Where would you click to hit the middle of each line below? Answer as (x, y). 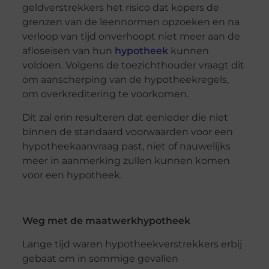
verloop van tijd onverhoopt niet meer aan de (131, 37)
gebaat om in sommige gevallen (100, 258)
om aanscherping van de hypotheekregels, (125, 80)
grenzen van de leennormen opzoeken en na (131, 22)
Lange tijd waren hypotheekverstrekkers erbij (132, 244)
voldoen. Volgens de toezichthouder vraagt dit (133, 65)
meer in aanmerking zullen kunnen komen (126, 160)
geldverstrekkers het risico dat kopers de (120, 8)
